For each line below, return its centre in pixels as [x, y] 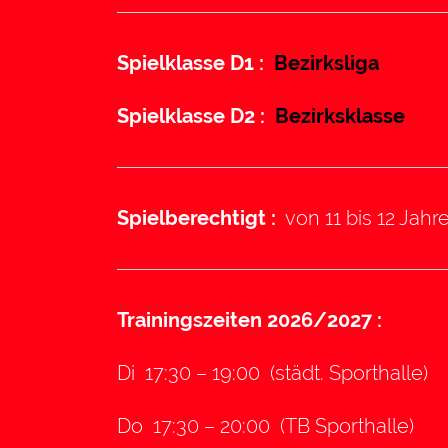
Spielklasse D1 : [190, 62]
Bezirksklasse [340, 115]
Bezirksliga [326, 62]
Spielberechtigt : [196, 217]
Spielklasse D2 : [196, 115]
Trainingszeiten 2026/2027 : [254, 319]
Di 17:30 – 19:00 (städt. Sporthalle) [272, 372]
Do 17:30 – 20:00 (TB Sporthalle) [265, 425]
